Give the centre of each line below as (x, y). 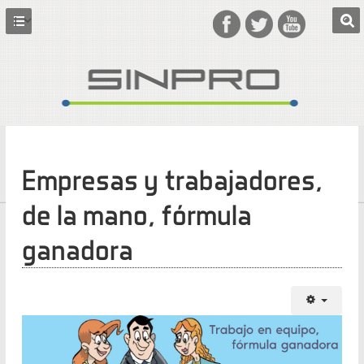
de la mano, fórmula (136, 214)
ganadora (77, 249)
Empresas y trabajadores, (172, 180)
